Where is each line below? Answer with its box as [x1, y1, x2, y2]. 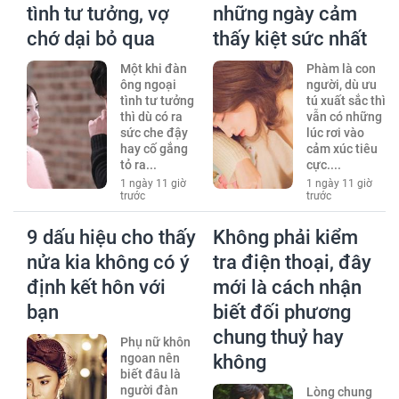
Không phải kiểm [213, 225, 358, 248]
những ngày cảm [213, 2, 357, 25]
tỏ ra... [119, 157, 157, 172]
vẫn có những [305, 109, 382, 124]
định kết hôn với [27, 275, 166, 298]
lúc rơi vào [305, 125, 364, 140]
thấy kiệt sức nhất [213, 27, 367, 50]
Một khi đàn [119, 61, 187, 76]
